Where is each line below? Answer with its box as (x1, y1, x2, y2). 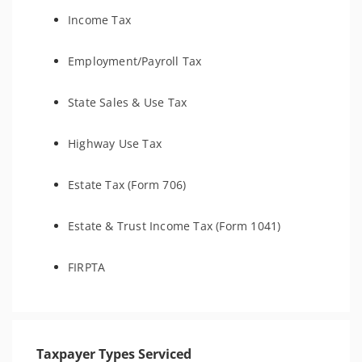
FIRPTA (68, 259, 106, 275)
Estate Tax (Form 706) (68, 177, 187, 192)
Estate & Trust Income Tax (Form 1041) (68, 218, 281, 234)
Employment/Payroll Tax (68, 53, 202, 69)
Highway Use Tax (68, 136, 162, 151)
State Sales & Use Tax (68, 95, 187, 110)
